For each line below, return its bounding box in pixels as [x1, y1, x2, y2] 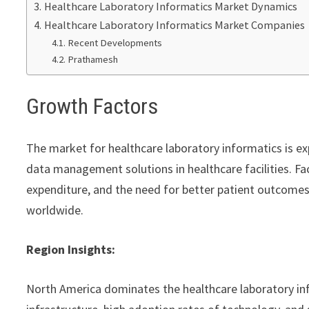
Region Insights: [26, 241, 116, 257]
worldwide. [26, 201, 84, 218]
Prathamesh [67, 52, 118, 66]
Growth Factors [26, 93, 159, 120]
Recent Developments [67, 36, 162, 49]
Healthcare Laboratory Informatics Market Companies [43, 17, 305, 32]
